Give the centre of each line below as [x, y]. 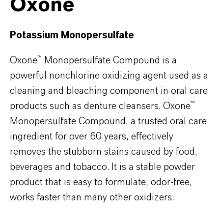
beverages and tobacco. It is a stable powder [102, 167]
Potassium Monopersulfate [72, 35]
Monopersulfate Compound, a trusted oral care [108, 121]
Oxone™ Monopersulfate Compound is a [93, 60]
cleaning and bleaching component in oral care [109, 91]
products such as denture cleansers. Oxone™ [102, 106]
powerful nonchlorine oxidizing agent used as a [109, 75]
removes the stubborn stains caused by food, [104, 151]
